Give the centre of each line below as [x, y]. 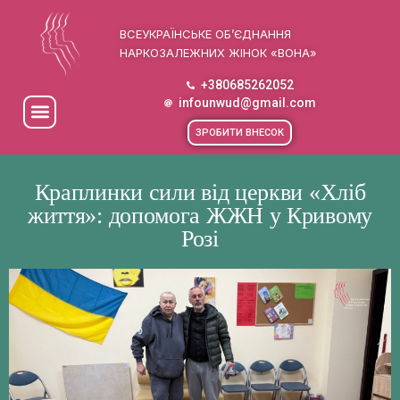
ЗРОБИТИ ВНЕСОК [240, 133]
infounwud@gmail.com [247, 103]
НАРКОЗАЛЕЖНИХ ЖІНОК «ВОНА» [219, 52]
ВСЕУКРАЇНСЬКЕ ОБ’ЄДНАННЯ [206, 33]
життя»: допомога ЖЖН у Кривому [200, 216]
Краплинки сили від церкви [171, 193]
